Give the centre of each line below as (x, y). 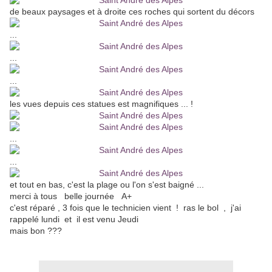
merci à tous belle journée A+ (71, 196)
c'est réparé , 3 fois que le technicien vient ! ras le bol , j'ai (125, 208)
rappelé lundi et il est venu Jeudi (75, 219)
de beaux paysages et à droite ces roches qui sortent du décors (136, 12)
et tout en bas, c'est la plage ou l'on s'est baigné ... (107, 185)
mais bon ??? (39, 231)
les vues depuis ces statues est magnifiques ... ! (101, 104)
